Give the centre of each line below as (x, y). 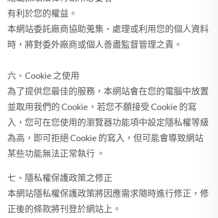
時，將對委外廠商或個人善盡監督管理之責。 (95, 44)
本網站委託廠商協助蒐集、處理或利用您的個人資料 (108, 29)
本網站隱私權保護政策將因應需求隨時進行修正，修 (108, 193)
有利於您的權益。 (42, 13)
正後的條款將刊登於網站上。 (64, 209)
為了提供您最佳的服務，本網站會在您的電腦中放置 (108, 91)
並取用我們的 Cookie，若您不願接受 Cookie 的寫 (102, 107)
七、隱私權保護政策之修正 (60, 178)
